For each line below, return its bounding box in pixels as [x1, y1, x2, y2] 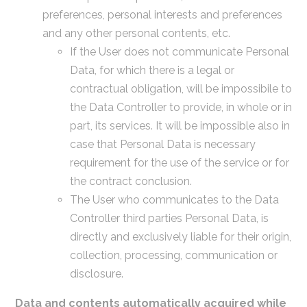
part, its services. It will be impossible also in [69, 119, 290, 132]
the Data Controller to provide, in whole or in [69, 100, 292, 114]
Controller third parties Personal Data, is [69, 211, 269, 225]
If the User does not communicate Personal [69, 45, 289, 58]
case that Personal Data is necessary [69, 137, 256, 151]
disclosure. [69, 267, 123, 280]
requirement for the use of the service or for [69, 156, 289, 169]
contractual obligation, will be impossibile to [69, 82, 292, 95]
